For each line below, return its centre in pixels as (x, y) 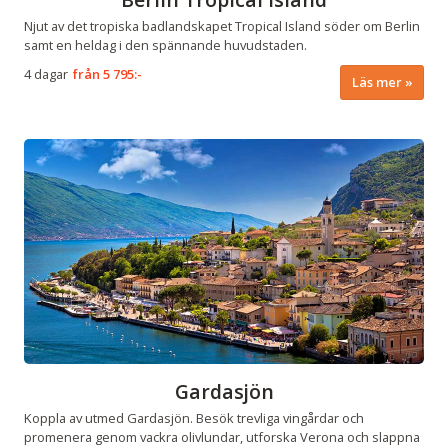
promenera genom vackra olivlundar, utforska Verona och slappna (222, 436)
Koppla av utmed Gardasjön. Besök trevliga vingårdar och (194, 417)
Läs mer (376, 81)
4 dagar (46, 73)
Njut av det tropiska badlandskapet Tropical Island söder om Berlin (222, 25)
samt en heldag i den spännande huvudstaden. (165, 44)
